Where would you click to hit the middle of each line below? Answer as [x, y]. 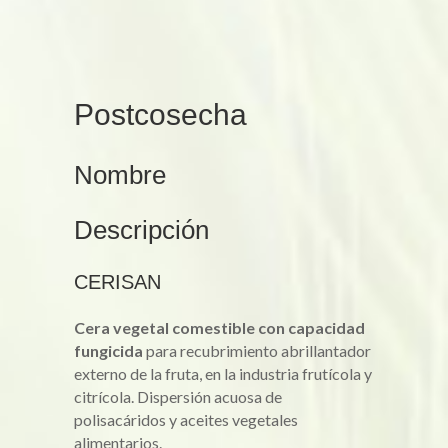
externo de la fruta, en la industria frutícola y [223, 373]
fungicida [108, 350]
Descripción [141, 230]
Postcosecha [160, 114]
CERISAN [117, 282]
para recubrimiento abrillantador [257, 350]
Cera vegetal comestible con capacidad [219, 327]
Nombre [120, 175]
